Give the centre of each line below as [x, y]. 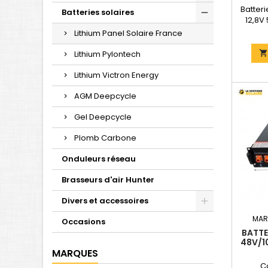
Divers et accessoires [105, 201]
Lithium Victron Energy [116, 75]
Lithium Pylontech [107, 54]
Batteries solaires [98, 12]
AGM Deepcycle [105, 96]
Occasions [83, 222]
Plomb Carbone [105, 138]
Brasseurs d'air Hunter [108, 180]
